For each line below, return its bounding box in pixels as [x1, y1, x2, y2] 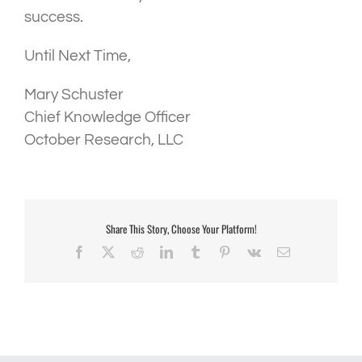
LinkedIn [171, 245, 219, 259]
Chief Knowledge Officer [24, 109, 191, 126]
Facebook [84, 245, 135, 259]
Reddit [142, 245, 177, 259]
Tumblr [200, 245, 238, 259]
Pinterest [229, 245, 274, 259]
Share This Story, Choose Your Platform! [105, 220, 257, 237]
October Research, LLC [24, 132, 183, 149]
